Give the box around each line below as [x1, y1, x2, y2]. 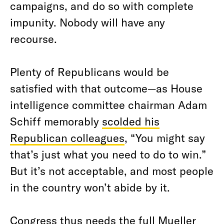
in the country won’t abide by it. [10, 180, 170, 193]
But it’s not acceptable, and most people [10, 164, 213, 177]
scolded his [102, 114, 159, 127]
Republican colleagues [10, 131, 124, 144]
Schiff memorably [10, 114, 102, 127]
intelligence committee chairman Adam [10, 98, 207, 111]
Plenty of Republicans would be [10, 65, 169, 78]
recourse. [10, 32, 57, 45]
